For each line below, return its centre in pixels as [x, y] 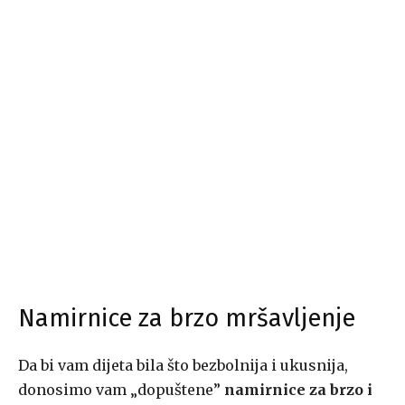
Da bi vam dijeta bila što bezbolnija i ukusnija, [183, 366]
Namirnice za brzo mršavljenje [187, 319]
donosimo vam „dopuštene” [121, 390]
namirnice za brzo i [298, 390]
